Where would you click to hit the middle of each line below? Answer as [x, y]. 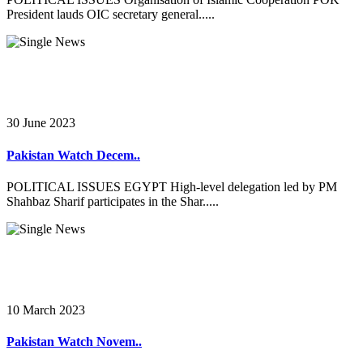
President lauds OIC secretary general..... [111, 15]
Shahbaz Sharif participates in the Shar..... [113, 201]
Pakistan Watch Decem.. [73, 155]
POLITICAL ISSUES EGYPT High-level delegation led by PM [172, 186]
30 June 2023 [41, 123]
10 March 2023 [46, 310]
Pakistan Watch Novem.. [74, 342]
